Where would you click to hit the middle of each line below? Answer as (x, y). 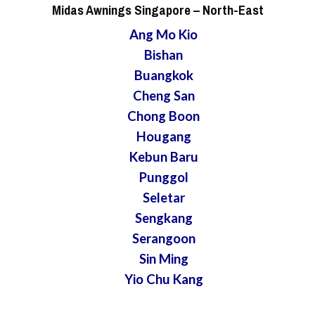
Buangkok (163, 76)
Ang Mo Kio (164, 35)
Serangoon (163, 239)
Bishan (164, 55)
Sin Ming (163, 259)
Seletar (163, 198)
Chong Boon (164, 116)
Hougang (163, 137)
